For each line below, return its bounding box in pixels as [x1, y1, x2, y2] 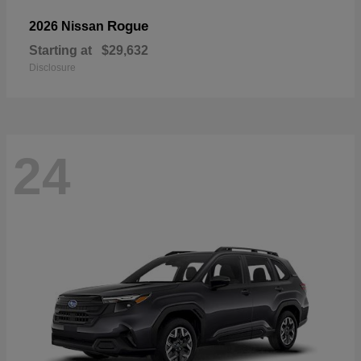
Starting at [29, 43, 92, 57]
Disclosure [29, 61, 76, 73]
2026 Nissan [29, 19, 107, 33]
